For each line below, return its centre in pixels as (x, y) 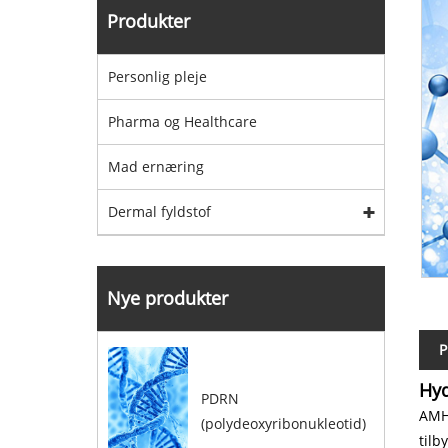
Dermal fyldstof (159, 211)
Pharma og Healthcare (182, 121)
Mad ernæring (156, 166)
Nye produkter (167, 298)
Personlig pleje (157, 76)
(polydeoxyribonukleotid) (283, 423)
